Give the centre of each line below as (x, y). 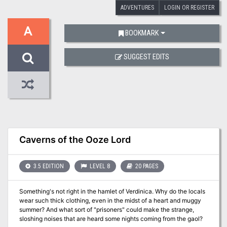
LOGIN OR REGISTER (189, 7)
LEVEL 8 (99, 166)
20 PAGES (146, 166)
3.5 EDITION (48, 166)
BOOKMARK (142, 33)
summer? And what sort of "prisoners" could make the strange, (106, 210)
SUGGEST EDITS (146, 57)
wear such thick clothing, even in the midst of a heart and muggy (110, 201)
